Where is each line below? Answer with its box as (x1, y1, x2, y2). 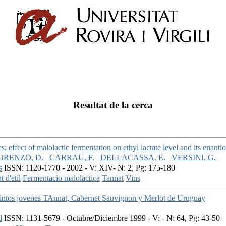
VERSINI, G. (172, 153, 216, 162)
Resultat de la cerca (73, 99, 153, 110)
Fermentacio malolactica (23, 174, 100, 183)
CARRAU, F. (49, 153, 94, 162)
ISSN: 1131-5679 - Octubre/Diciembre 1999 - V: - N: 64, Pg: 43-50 (2, 214, 220, 223)
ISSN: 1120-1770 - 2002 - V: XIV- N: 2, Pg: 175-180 (2, 163, 175, 173)
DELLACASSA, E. (100, 153, 165, 162)
